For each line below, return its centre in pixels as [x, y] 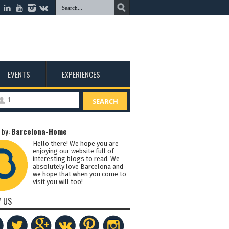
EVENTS [19, 74]
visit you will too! [58, 182]
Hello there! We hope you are [75, 144]
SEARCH [105, 101]
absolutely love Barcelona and [78, 167]
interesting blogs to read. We [76, 159]
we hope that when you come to [79, 174]
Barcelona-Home [39, 132]
